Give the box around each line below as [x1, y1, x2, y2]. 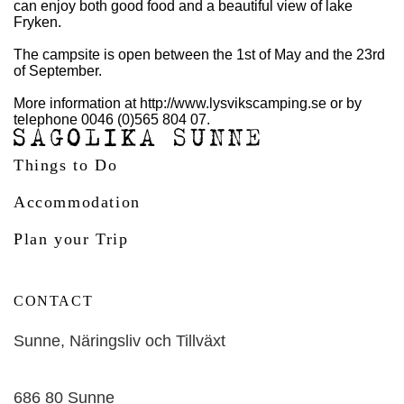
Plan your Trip [14, 230, 129, 249]
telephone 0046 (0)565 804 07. [14, 112, 210, 127]
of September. [14, 63, 102, 78]
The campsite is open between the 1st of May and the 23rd [14, 47, 385, 62]
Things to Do [14, 156, 118, 175]
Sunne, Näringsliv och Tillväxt [14, 332, 225, 351]
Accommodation [14, 193, 141, 212]
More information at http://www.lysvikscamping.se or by [14, 96, 362, 111]
